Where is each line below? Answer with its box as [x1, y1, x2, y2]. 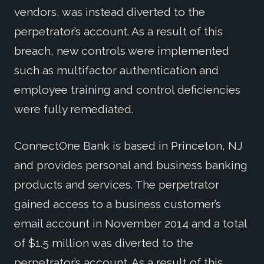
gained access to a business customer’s [14, 197, 221, 210]
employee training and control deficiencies [14, 82, 240, 96]
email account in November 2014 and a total [14, 216, 247, 230]
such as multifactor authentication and [14, 63, 219, 77]
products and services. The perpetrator [14, 177, 219, 191]
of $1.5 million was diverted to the [14, 236, 193, 249]
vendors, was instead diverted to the [14, 5, 205, 18]
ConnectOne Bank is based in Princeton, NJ [14, 138, 243, 152]
